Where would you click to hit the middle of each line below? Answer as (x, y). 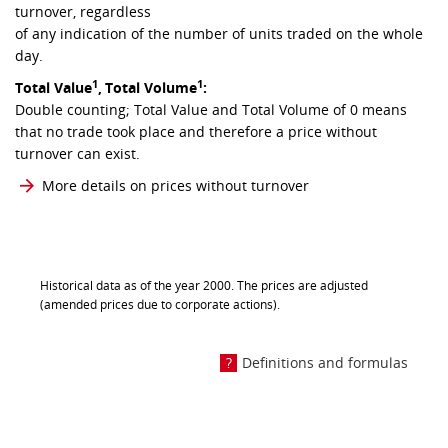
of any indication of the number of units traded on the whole (219, 34)
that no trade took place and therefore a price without (196, 132)
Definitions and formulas (325, 363)
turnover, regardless (83, 12)
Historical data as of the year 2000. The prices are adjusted (204, 286)
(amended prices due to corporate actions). (161, 305)
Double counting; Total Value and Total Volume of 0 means (211, 110)
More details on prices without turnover (175, 186)
